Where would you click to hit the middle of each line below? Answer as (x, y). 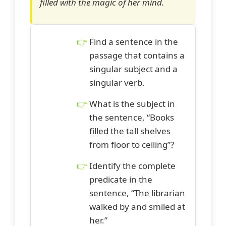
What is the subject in (132, 103)
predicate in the (121, 179)
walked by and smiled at (137, 206)
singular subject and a (133, 69)
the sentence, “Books (132, 117)
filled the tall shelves (130, 131)
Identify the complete (132, 165)
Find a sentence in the (134, 41)
